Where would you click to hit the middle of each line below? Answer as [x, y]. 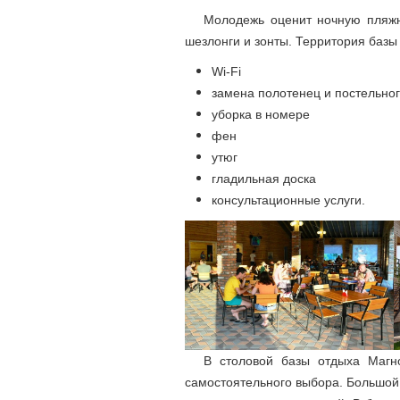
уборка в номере [261, 114]
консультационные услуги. [288, 200]
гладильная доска [264, 179]
